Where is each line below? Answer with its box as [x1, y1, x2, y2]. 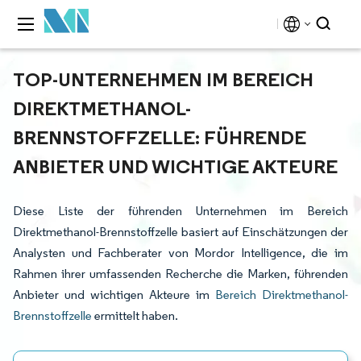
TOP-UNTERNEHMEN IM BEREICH [13, 67, 313, 91]
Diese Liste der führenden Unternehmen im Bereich [13, 203, 348, 218]
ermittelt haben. [92, 308, 178, 323]
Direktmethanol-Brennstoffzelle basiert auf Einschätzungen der [13, 224, 348, 239]
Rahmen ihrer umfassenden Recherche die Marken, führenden [13, 266, 348, 281]
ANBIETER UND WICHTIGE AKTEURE [13, 154, 338, 178]
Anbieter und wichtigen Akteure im [13, 287, 215, 302]
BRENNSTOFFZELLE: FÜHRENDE [13, 125, 306, 149]
